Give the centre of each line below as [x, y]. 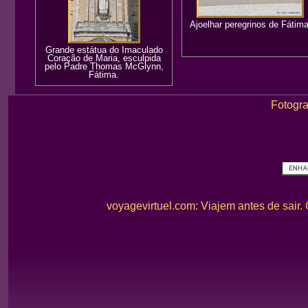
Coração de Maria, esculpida [104, 58]
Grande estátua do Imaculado [104, 50]
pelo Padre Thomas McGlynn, [104, 66]
